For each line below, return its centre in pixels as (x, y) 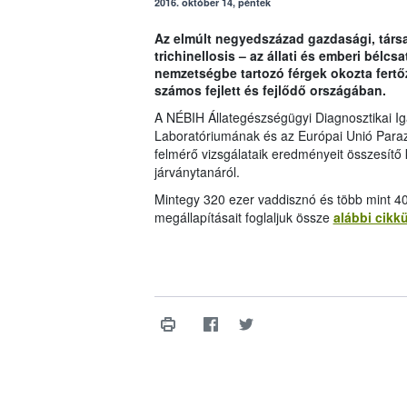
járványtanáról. (197, 172)
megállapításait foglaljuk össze (243, 218)
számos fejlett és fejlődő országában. (270, 90)
